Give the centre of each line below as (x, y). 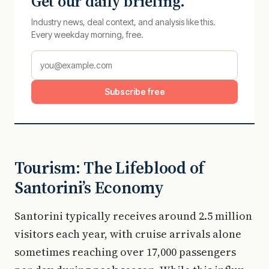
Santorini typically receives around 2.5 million (133, 216)
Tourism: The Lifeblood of (109, 167)
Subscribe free (134, 91)
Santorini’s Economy (89, 187)
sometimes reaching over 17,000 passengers (125, 252)
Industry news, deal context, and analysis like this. (123, 22)
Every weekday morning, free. (87, 34)
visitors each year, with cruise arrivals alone (128, 234)
